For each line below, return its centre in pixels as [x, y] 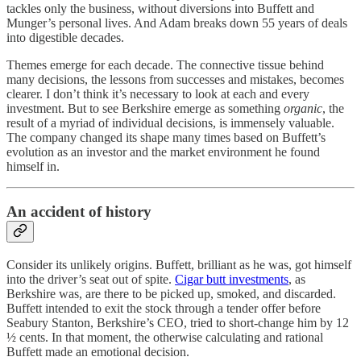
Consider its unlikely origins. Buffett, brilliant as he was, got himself [179, 264]
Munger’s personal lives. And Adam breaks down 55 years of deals [177, 23]
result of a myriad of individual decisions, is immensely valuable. [170, 122]
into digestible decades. [65, 37]
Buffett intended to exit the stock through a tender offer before [164, 308]
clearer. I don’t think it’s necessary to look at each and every [158, 93]
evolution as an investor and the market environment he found [163, 151]
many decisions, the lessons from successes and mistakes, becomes [175, 79]
